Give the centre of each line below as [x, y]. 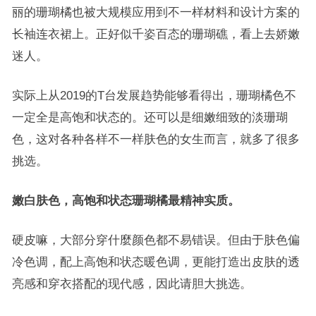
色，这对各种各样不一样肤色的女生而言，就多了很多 [156, 139]
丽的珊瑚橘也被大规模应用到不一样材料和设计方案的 [156, 12]
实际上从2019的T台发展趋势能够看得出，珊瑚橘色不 [154, 95]
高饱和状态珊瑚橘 [120, 200]
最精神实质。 [203, 200]
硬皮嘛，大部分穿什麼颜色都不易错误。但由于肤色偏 [156, 240]
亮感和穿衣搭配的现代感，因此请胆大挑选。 [132, 284]
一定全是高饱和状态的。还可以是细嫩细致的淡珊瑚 [150, 117]
